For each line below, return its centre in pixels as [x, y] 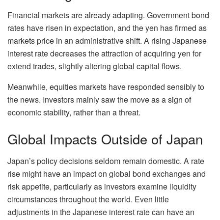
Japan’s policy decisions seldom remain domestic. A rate [106, 161]
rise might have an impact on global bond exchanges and [107, 173]
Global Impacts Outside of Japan [105, 138]
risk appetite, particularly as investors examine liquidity [102, 186]
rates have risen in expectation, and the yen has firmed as [107, 28]
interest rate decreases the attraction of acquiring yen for [104, 54]
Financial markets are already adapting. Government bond [108, 15]
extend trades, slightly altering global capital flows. [95, 66]
